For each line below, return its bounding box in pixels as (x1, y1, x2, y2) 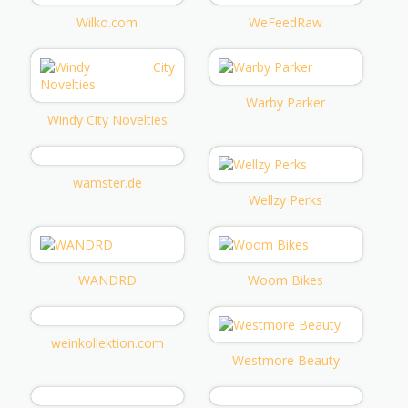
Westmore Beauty (231, 351, 340, 369)
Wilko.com (76, 13, 138, 31)
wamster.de (72, 173, 142, 191)
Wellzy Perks (249, 190, 323, 209)
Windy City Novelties (46, 110, 168, 128)
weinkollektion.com (50, 333, 164, 352)
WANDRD (77, 270, 137, 289)
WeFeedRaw (249, 13, 323, 31)
